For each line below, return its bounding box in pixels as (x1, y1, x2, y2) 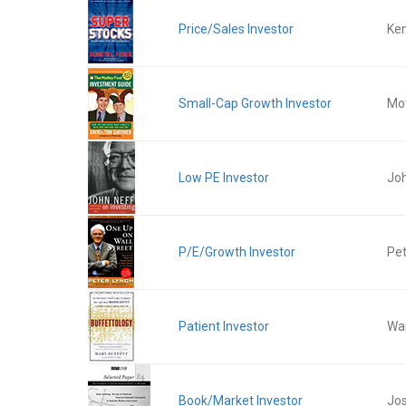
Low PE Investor (179, 170, 269, 185)
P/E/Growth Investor (179, 245, 295, 259)
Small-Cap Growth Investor (179, 96, 332, 111)
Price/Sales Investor (179, 22, 294, 36)
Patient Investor (179, 319, 269, 333)
